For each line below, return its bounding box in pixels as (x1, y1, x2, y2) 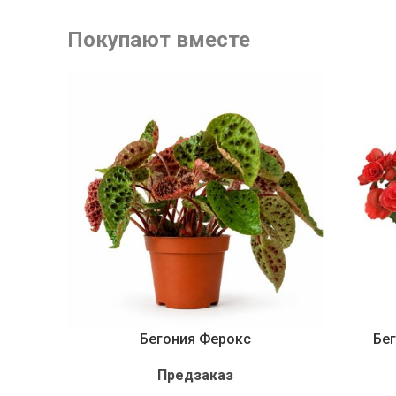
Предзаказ (157, 366, 234, 384)
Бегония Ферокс (140, 330, 252, 347)
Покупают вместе (67, 27, 250, 52)
